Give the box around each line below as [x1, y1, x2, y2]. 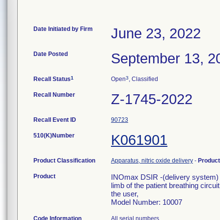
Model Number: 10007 [111, 198, 182, 206]
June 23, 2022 [111, 26, 201, 41]
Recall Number [33, 91, 75, 98]
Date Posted [33, 51, 68, 57]
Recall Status [33, 76, 71, 82]
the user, [111, 190, 138, 198]
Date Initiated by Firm [33, 26, 93, 32]
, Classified [129, 76, 158, 82]
